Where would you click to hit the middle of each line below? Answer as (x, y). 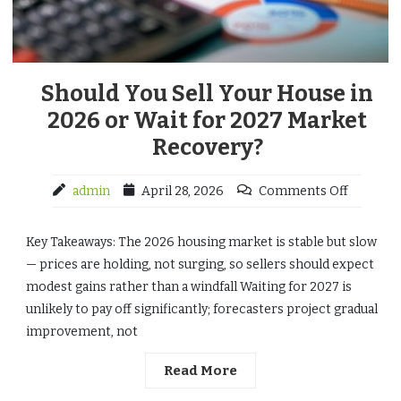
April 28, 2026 (183, 191)
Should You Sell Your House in (207, 94)
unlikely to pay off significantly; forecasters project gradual (202, 309)
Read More (200, 371)
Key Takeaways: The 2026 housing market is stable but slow (201, 242)
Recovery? (207, 148)
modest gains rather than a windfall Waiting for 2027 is (189, 287)
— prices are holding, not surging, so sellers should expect (200, 264)
